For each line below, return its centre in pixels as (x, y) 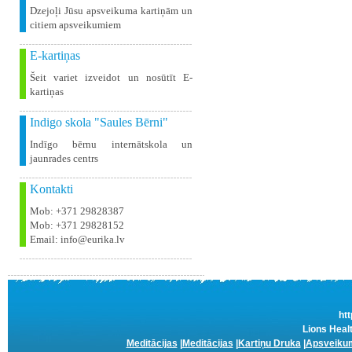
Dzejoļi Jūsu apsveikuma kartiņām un (111, 11)
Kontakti (51, 189)
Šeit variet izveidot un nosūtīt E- (111, 77)
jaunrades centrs (64, 158)
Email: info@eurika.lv (77, 239)
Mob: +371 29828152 (77, 225)
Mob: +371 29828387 (77, 211)
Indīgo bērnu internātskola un (111, 144)
